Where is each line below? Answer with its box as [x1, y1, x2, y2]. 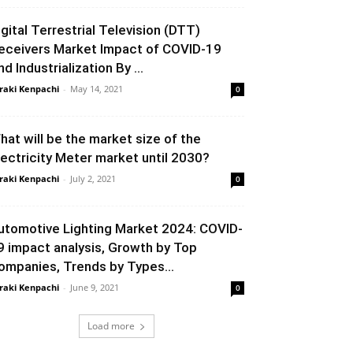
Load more [87, 319, 135, 333]
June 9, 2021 [70, 281, 119, 293]
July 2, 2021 [70, 173, 116, 184]
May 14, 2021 [70, 83, 123, 95]
